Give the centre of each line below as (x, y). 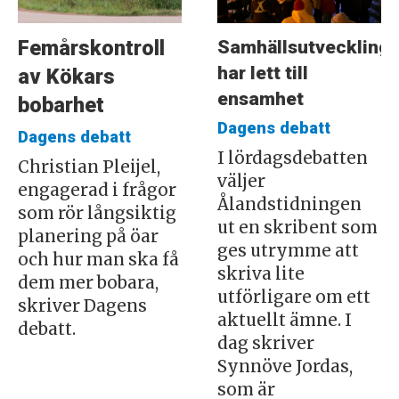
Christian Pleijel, (89, 167)
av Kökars (66, 77)
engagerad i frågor (97, 190)
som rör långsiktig (97, 213)
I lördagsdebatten (292, 158)
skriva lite (261, 273)
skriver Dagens (82, 305)
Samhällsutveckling (303, 46)
